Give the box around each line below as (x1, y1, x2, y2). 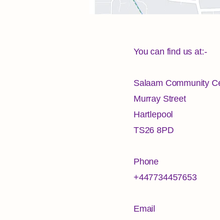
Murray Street (134, 93, 186, 104)
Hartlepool (134, 109, 173, 119)
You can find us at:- (134, 46, 207, 56)
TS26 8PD (134, 125, 174, 135)
